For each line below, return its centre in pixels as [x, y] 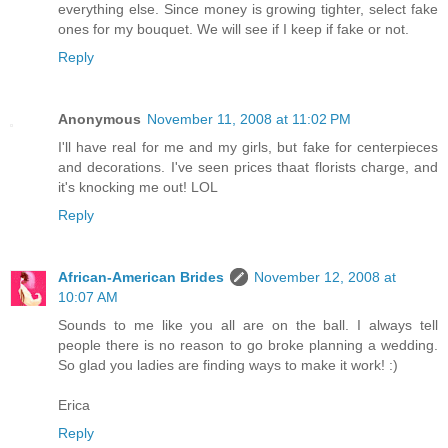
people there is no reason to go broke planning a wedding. [248, 345]
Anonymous [99, 119]
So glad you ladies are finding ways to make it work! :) [228, 365]
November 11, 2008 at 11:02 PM [249, 119]
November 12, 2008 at [325, 277]
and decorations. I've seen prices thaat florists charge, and [248, 167]
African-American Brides [141, 277]
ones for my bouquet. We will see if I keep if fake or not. [233, 29]
